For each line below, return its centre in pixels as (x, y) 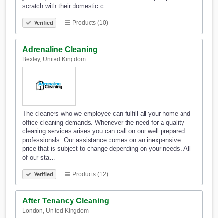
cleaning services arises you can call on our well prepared (104, 131)
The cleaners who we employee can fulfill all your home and (106, 114)
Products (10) (90, 23)
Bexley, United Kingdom (54, 60)
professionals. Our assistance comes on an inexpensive (101, 140)
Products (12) (90, 174)
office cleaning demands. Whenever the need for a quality (103, 123)
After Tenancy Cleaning (66, 201)
